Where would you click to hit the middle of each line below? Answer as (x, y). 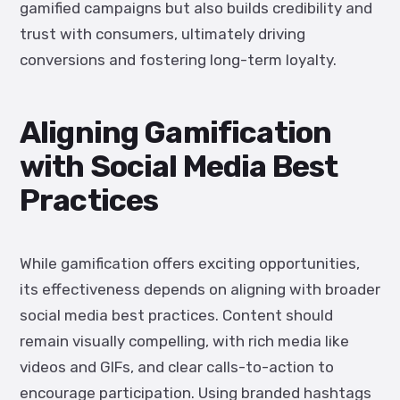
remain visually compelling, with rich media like (184, 341)
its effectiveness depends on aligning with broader (200, 289)
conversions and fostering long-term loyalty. (178, 60)
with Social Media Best (179, 167)
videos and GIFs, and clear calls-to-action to (177, 367)
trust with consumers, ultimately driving (162, 34)
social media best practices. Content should (176, 315)
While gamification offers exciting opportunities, (190, 263)
